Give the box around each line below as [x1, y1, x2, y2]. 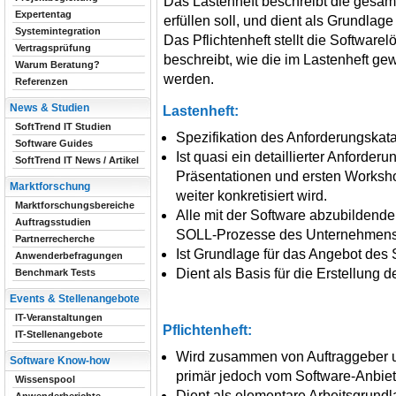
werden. [164, 71, 214, 87]
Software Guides [15, 138, 93, 148]
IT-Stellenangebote [15, 329, 103, 339]
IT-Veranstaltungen [15, 312, 103, 323]
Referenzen [15, 76, 68, 87]
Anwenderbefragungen [15, 250, 123, 261]
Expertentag [15, 9, 72, 19]
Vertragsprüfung [15, 42, 91, 53]
